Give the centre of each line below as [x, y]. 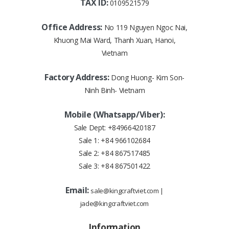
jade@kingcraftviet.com [114, 204]
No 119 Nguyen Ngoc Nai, [146, 28]
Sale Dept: [91, 128]
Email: [78, 190]
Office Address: [73, 27]
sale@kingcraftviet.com [125, 191]
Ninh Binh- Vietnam [114, 90]
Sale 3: [90, 166]
